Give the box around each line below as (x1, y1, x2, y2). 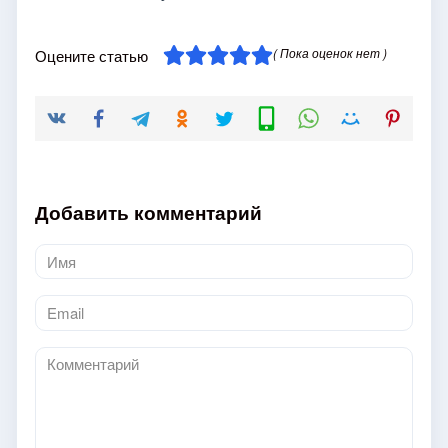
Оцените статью (35, 45, 148, 67)
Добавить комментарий (35, 199, 262, 227)
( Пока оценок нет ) (272, 44, 387, 62)
